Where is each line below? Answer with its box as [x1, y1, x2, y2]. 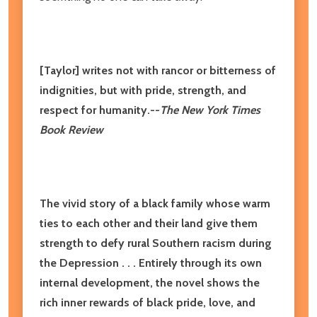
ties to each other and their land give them [40, 216, 258, 230]
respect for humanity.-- [40, 103, 160, 117]
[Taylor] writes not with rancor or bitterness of [40, 63, 276, 77]
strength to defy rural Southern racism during [40, 236, 272, 250]
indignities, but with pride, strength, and [40, 83, 246, 97]
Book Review [40, 122, 103, 137]
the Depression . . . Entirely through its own [40, 255, 262, 270]
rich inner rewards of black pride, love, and [40, 295, 255, 309]
